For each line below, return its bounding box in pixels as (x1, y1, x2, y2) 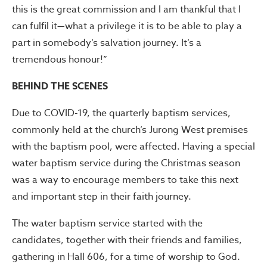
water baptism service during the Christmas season (12, 156, 240, 170)
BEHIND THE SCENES (12, 79, 108, 94)
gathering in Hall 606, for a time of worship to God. (12, 249, 240, 264)
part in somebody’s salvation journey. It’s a (12, 35, 201, 50)
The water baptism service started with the (12, 216, 203, 231)
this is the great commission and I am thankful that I (12, 2, 241, 17)
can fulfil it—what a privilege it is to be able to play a (12, 18, 242, 33)
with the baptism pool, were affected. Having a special (12, 139, 255, 154)
